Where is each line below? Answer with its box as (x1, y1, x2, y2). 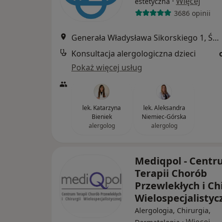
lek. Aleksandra (143, 104, 185, 112)
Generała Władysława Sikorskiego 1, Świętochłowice (213, 32, 219, 44)
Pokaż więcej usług (71, 62, 142, 73)
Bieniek (91, 112, 112, 121)
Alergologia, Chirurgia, (135, 206, 211, 216)
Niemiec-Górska (142, 112, 186, 121)
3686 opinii (173, 8, 211, 18)
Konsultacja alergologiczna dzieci (71, 48, 196, 59)
